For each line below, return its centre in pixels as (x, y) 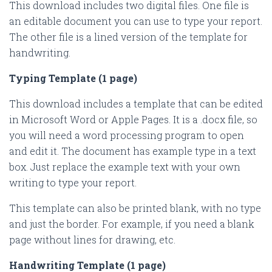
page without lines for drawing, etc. (93, 239)
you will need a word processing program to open (127, 135)
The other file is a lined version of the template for (128, 36)
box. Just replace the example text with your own (125, 166)
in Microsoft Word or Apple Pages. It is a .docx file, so (133, 119)
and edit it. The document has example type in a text (133, 151)
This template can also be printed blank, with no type (135, 208)
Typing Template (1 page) (73, 78)
